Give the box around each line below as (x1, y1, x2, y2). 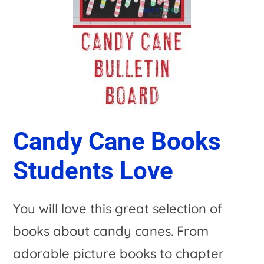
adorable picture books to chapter (13, 245, 225, 262)
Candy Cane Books (13, 126, 222, 156)
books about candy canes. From (13, 222, 209, 239)
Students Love (13, 156, 174, 185)
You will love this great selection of (13, 200, 223, 217)
